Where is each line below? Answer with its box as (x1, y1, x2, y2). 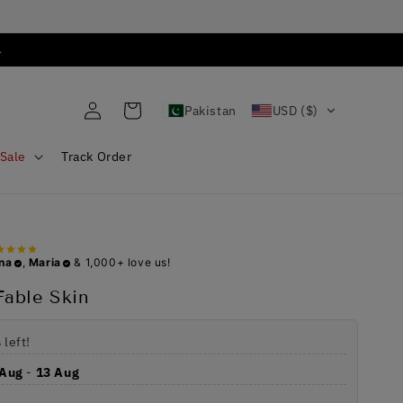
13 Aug (35, 363, 80, 381)
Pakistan (184, 103, 237, 120)
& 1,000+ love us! (70, 255, 171, 269)
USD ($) (272, 103, 318, 120)
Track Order (60, 148, 132, 165)
